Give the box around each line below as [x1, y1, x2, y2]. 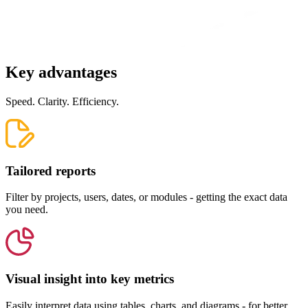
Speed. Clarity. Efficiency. [5, 95, 119, 107]
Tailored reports [5, 163, 96, 178]
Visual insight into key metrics [5, 272, 174, 286]
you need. [5, 203, 48, 216]
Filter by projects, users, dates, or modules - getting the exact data [5, 191, 287, 203]
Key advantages [5, 63, 117, 81]
